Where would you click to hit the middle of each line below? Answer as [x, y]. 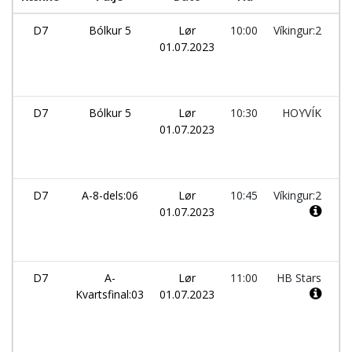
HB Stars [301, 278]
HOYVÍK [303, 113]
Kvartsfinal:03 [110, 294]
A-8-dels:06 [110, 195]
